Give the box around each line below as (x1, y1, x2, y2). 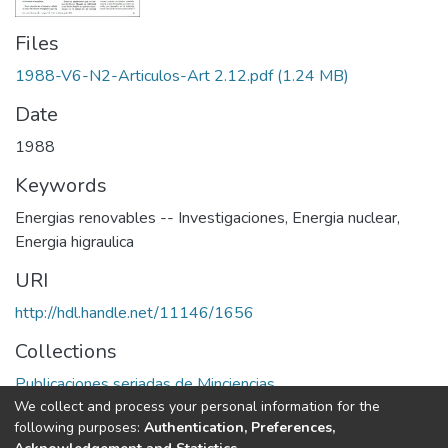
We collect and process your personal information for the (14, 396, 380, 416)
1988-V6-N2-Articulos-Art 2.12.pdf (15, 64, 273, 87)
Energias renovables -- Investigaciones (15, 206, 285, 229)
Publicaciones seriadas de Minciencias (15, 372, 275, 395)
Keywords (15, 171, 107, 199)
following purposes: (14, 417, 144, 437)
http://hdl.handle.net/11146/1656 (15, 301, 254, 324)
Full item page (44, 418, 147, 441)
